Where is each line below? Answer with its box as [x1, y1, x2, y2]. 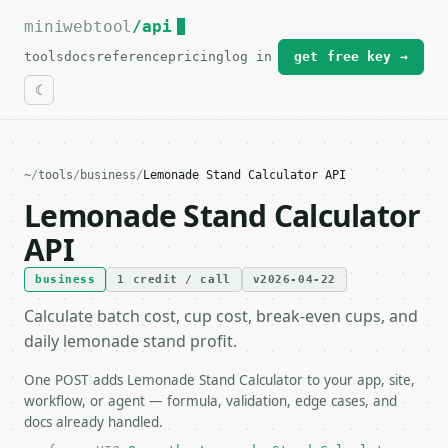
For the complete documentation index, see [40, 17, 343, 37]
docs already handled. [24, 413, 163, 431]
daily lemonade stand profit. [24, 330, 237, 352]
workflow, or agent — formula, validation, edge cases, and [24, 392, 397, 410]
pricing [168, 49, 224, 64]
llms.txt [343, 17, 394, 37]
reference [96, 49, 168, 64]
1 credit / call [117, 273, 231, 286]
